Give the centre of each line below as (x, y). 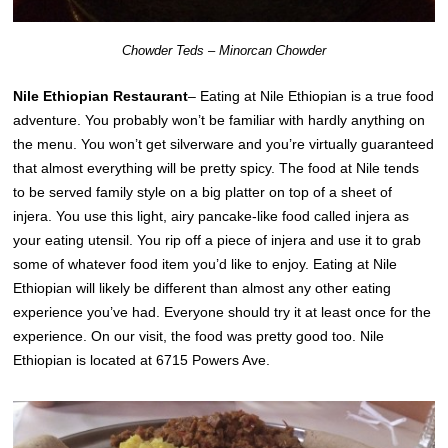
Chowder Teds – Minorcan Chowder (224, 50)
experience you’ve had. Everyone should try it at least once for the (222, 311)
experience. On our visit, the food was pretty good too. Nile (199, 335)
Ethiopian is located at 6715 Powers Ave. (142, 359)
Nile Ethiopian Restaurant (101, 95)
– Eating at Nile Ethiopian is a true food (311, 95)
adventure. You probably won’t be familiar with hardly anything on (219, 119)
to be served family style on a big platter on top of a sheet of (203, 191)
